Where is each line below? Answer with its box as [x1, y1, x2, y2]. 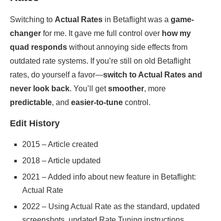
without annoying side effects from [67, 43, 187, 52]
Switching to [10, 15, 55, 24]
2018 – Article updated [22, 156, 101, 165]
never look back [10, 84, 70, 93]
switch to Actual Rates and [103, 71, 202, 79]
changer [10, 29, 41, 38]
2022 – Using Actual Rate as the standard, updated [22, 202, 200, 211]
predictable [10, 98, 52, 107]
